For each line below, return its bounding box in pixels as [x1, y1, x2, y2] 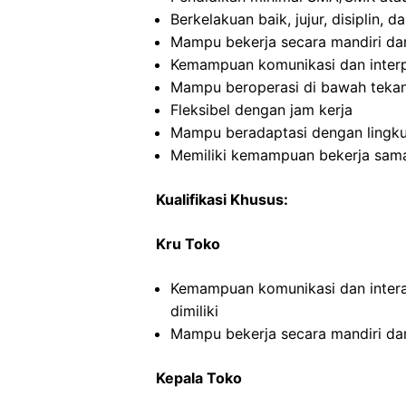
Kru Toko [156, 235, 220, 253]
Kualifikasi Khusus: [156, 190, 288, 208]
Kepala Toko [156, 369, 242, 387]
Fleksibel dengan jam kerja [170, 101, 353, 119]
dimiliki [170, 302, 218, 320]
